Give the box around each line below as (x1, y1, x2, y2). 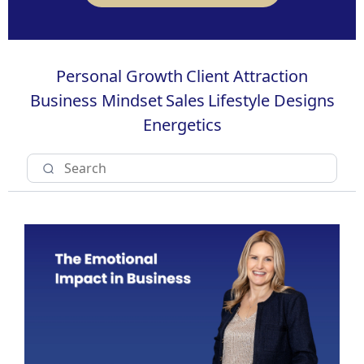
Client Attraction (186, 65, 308, 87)
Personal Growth (56, 65, 183, 87)
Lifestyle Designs (207, 89, 335, 111)
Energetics (142, 114, 222, 136)
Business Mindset (29, 89, 162, 111)
